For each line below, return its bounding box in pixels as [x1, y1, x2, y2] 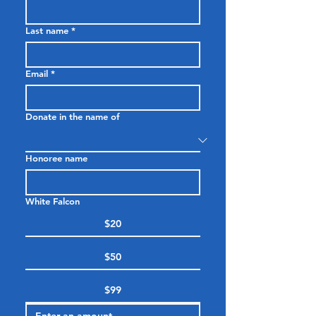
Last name [25, 25, 68, 36]
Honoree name [25, 152, 87, 164]
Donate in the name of [25, 111, 120, 122]
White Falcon [25, 195, 80, 207]
